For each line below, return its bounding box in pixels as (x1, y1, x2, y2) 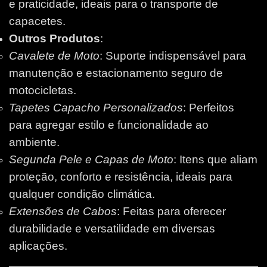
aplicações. (9, 239, 67, 252)
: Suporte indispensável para (100, 49, 246, 62)
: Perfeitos (183, 101, 234, 114)
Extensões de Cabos (9, 204, 117, 218)
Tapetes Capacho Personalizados (9, 101, 183, 114)
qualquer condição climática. (9, 187, 155, 200)
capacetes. (9, 14, 66, 27)
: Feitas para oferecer (117, 204, 226, 218)
